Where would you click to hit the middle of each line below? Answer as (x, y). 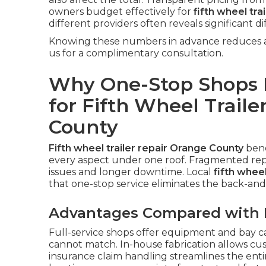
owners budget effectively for (121, 12)
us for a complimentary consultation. (136, 53)
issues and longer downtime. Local (131, 172)
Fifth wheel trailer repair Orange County (146, 148)
